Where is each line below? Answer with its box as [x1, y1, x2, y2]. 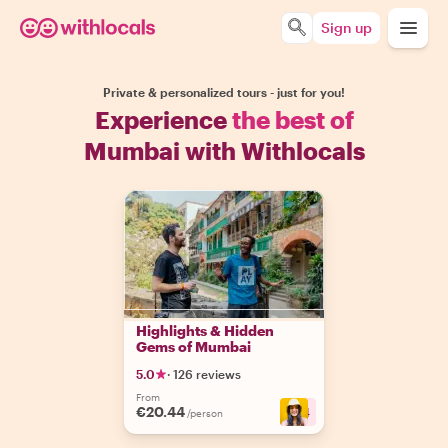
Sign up [321, 19, 372, 36]
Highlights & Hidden [136, 322, 274, 339]
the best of [231, 105, 354, 134]
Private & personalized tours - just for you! [103, 85, 345, 99]
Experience [94, 105, 232, 134]
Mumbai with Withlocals [83, 136, 365, 165]
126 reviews [173, 367, 241, 381]
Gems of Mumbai [136, 338, 251, 355]
